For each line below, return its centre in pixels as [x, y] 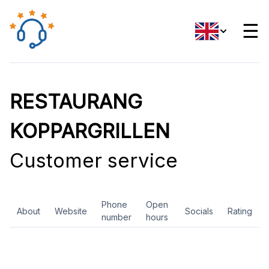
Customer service [94, 160]
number [116, 217]
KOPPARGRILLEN [90, 131]
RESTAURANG [76, 101]
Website [71, 211]
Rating [240, 211]
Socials [199, 211]
